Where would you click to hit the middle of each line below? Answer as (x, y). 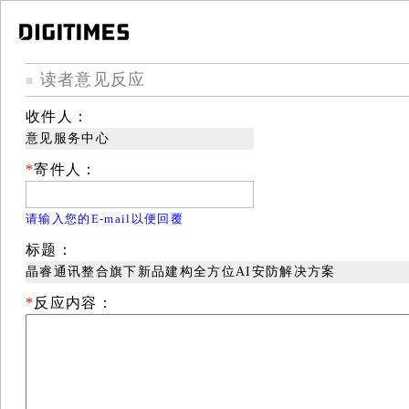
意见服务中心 (68, 138)
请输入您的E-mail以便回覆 (105, 218)
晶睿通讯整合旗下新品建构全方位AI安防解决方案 (181, 271)
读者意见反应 (90, 79)
